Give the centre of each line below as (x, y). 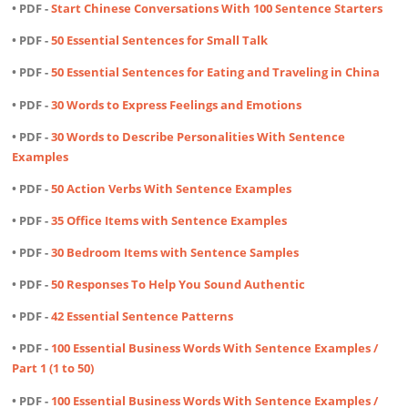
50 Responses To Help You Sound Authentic (178, 285)
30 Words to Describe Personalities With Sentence (199, 136)
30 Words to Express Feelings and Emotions (177, 104)
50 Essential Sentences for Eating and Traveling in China (216, 72)
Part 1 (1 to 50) (53, 368)
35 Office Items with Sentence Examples (169, 220)
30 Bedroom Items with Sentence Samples (175, 253)
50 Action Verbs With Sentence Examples (172, 188)
